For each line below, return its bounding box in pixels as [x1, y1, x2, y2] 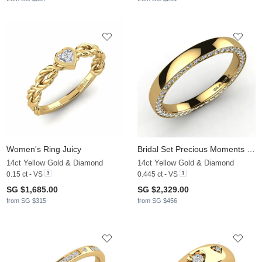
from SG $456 [137, 196, 177, 204]
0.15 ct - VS [6, 170, 43, 178]
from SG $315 [6, 196, 46, 204]
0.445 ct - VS [137, 170, 178, 178]
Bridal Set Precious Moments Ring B [247, 144, 255, 154]
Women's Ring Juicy [6, 144, 81, 154]
